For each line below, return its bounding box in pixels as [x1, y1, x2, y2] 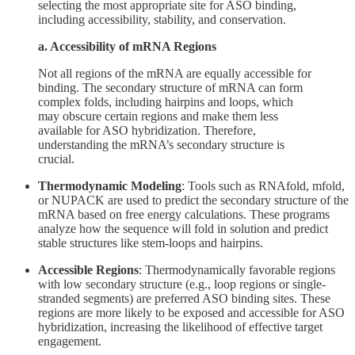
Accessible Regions [38, 262, 139, 277]
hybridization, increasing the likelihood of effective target [38, 319, 323, 334]
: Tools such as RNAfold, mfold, [181, 178, 345, 193]
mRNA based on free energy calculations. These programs [38, 207, 330, 221]
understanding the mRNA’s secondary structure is [38, 137, 284, 151]
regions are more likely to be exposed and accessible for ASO [38, 305, 345, 319]
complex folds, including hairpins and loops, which [38, 94, 293, 109]
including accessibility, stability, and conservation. [38, 12, 286, 26]
